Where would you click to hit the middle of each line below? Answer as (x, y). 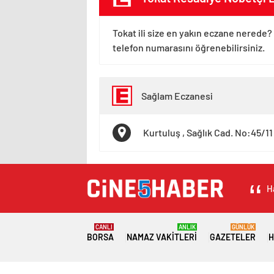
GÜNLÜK (243, 227)
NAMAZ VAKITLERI (161, 237)
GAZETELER (232, 237)
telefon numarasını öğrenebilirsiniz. (189, 47)
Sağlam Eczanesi (177, 95)
